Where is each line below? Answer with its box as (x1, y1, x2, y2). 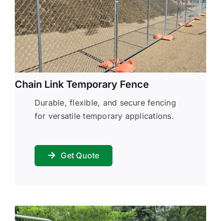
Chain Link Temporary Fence (14, 78, 149, 90)
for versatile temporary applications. (34, 110, 174, 121)
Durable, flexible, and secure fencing (34, 97, 176, 108)
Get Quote (61, 150, 100, 160)
